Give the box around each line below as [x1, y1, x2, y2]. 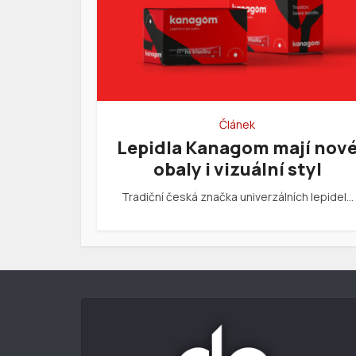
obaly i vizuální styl [153, 157, 322, 181]
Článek [219, 116, 255, 132]
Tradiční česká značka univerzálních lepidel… [121, 188, 354, 204]
